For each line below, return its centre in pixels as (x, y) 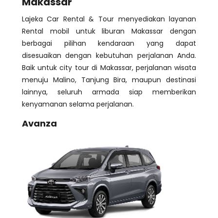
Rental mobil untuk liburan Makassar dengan (109, 31)
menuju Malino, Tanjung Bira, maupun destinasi (109, 80)
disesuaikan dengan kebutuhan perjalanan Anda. (109, 56)
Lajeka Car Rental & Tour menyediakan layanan (109, 19)
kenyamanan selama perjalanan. (78, 104)
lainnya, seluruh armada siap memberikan (109, 92)
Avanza (39, 124)
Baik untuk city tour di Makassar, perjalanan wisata (109, 68)
